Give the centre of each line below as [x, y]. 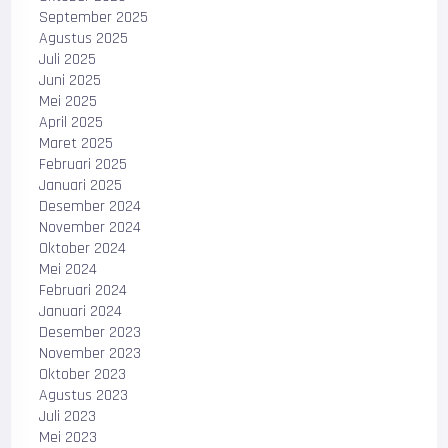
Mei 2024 [68, 269]
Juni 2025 [70, 80]
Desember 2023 [90, 332]
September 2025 [94, 17]
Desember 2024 [90, 206]
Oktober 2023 [83, 374]
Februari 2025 [83, 164]
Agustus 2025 [84, 38]
